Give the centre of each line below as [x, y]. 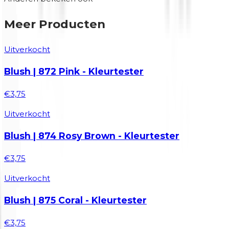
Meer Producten [55, 24]
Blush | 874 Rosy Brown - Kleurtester [92, 136]
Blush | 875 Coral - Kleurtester [75, 200]
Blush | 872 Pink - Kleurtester [74, 72]
